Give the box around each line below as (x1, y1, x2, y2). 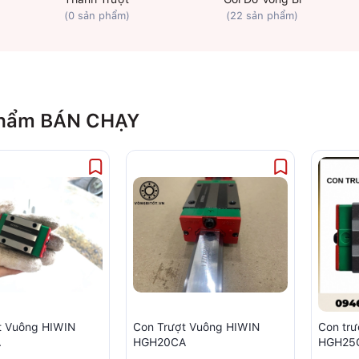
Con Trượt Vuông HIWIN (133, 321, 260, 334)
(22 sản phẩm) (226, 10, 299, 22)
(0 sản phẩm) (63, 10, 130, 22)
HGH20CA (133, 336, 187, 349)
